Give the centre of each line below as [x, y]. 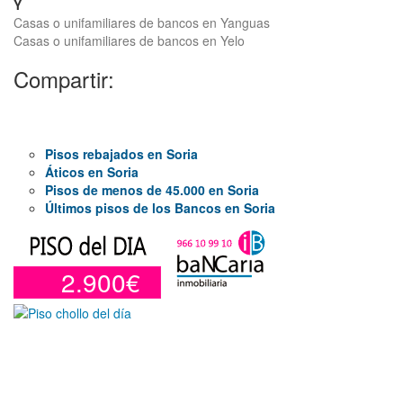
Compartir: [64, 79]
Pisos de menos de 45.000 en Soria [152, 190]
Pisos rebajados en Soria [121, 154]
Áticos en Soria [92, 172]
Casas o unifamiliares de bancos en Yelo [129, 40]
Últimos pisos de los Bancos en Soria [160, 208]
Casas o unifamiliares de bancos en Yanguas [142, 22]
